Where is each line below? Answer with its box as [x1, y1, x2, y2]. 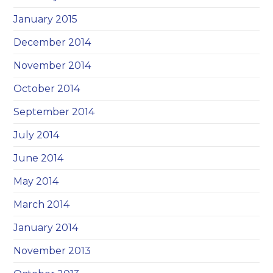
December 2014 [13, 37, 91, 48]
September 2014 [13, 106, 95, 118]
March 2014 [13, 199, 70, 210]
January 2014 [13, 222, 79, 233]
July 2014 [13, 129, 60, 141]
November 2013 [13, 245, 91, 257]
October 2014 [13, 83, 80, 94]
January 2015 [13, 13, 78, 25]
